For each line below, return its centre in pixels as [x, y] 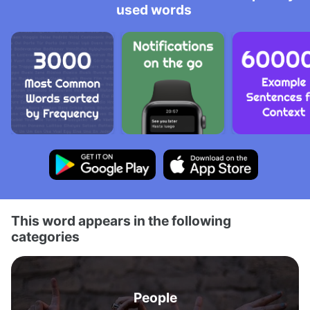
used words [154, 10]
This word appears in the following [121, 221]
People [155, 298]
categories [45, 237]
